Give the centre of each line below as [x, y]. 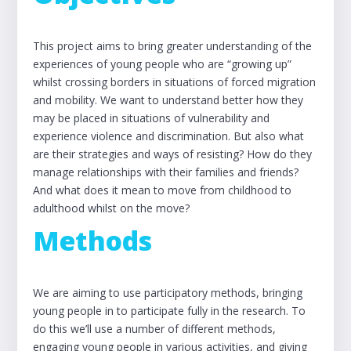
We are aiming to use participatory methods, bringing [168, 293]
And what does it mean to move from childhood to [163, 190]
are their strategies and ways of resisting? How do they [173, 154]
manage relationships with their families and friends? [166, 172]
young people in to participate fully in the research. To [170, 311]
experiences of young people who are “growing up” [163, 64]
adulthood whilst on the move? [112, 208]
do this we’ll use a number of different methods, [155, 329]
